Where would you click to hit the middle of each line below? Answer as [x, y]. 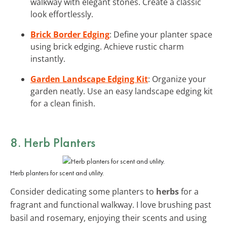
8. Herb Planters [53, 142]
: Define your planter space [161, 34]
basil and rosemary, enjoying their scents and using [108, 218]
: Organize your [177, 79]
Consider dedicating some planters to [83, 191]
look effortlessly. [62, 14]
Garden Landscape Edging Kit [89, 79]
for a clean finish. [63, 103]
